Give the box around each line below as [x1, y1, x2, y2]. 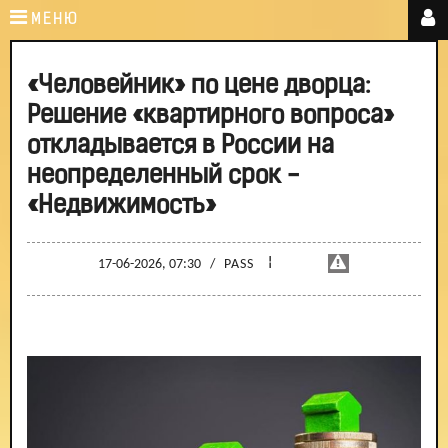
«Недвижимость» [27, 194, 216, 219]
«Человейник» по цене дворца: [27, 74, 370, 99]
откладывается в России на [27, 134, 334, 159]
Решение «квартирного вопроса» [27, 104, 394, 129]
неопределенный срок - [27, 164, 299, 189]
